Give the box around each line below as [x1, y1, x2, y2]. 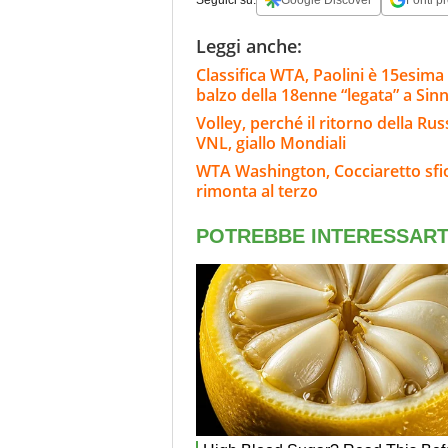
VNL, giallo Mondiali [196, 131, 346, 154]
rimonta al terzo [196, 179, 318, 202]
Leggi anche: [196, 33, 302, 58]
